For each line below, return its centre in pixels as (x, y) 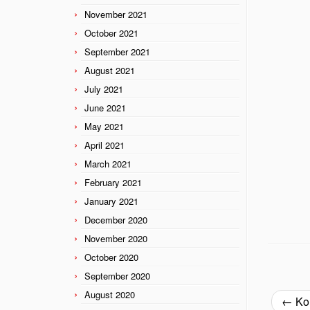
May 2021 (104, 126)
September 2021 (117, 51)
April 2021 (104, 145)
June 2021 (105, 107)
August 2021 (110, 70)
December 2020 (116, 219)
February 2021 (113, 182)
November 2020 (116, 238)
